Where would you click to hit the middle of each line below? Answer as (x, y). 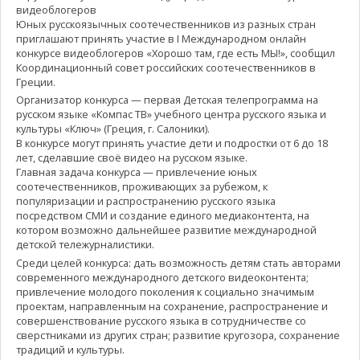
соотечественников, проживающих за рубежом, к (141, 187)
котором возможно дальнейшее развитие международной (166, 230)
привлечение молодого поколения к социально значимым (165, 291)
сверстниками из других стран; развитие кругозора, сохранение (178, 335)
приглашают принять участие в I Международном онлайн (161, 38)
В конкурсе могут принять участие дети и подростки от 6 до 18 (172, 143)
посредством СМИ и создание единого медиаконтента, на (162, 216)
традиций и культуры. (70, 349)
